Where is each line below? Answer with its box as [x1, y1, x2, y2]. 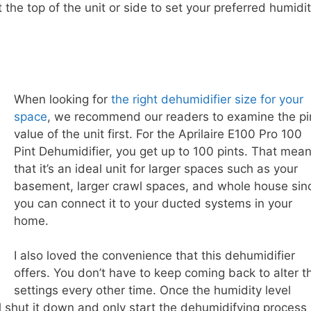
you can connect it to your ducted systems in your [13, 196, 292, 210]
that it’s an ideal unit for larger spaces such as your [13, 161, 298, 176]
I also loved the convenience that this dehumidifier [13, 249, 295, 263]
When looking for [13, 92, 111, 106]
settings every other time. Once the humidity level [13, 283, 291, 298]
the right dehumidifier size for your [110, 92, 303, 106]
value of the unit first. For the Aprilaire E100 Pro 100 [13, 126, 302, 141]
